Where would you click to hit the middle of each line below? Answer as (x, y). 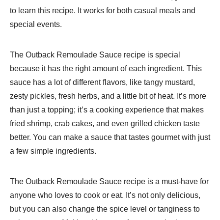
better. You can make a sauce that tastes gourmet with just (110, 137)
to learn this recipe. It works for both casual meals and (103, 10)
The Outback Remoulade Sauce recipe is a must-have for (109, 181)
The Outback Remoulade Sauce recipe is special (95, 55)
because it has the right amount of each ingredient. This (106, 68)
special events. (36, 24)
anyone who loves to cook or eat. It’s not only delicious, (105, 195)
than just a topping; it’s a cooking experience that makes (107, 110)
